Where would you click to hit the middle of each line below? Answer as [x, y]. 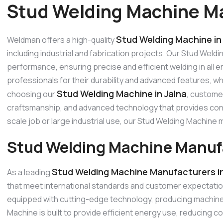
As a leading [29, 172]
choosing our [32, 94]
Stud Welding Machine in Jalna [122, 93]
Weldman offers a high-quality [61, 40]
